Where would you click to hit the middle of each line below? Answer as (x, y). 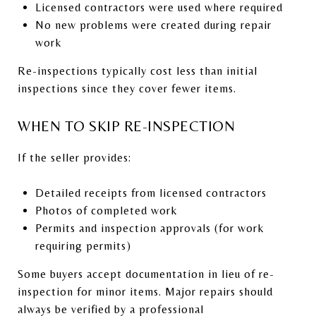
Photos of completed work (106, 210)
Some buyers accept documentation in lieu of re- (146, 274)
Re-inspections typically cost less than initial (138, 71)
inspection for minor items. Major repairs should (145, 291)
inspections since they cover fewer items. (127, 88)
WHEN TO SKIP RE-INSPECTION (126, 126)
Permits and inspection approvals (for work (149, 228)
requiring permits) (83, 245)
